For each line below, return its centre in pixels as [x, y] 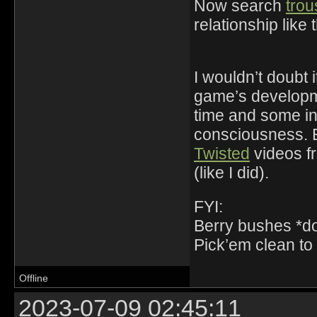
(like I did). [231, 173]
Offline [34, 279]
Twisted [221, 154]
